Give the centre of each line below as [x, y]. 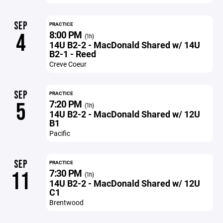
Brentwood [66, 202]
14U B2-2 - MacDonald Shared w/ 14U [124, 45]
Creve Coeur [68, 64]
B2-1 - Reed [72, 54]
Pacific [59, 133]
